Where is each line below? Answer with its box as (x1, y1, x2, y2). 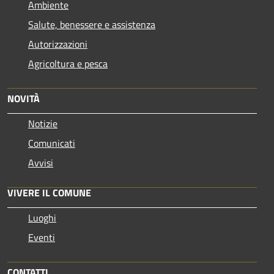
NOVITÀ (7, 91, 40, 106)
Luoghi (28, 210, 56, 225)
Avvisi (28, 155, 53, 170)
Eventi (28, 229, 55, 245)
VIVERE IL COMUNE (7, 185, 91, 200)
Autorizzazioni (28, 36, 87, 51)
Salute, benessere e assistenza (28, 17, 155, 32)
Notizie (28, 116, 57, 131)
